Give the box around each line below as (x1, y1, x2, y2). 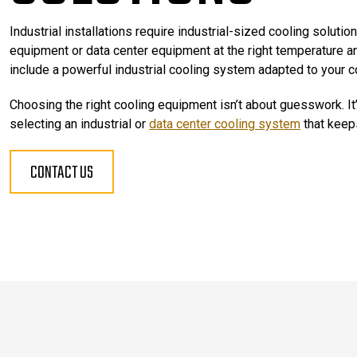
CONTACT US (30, 159, 93, 187)
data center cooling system (149, 116, 300, 131)
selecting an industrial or (10, 116, 149, 131)
